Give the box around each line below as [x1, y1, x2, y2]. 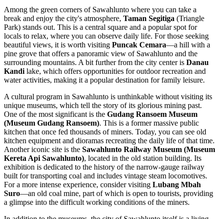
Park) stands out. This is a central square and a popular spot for [4, 23, 197, 32]
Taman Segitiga [123, 14, 175, 23]
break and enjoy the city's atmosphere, [4, 14, 123, 23]
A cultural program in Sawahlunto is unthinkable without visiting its [4, 92, 212, 101]
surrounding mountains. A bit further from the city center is [4, 58, 186, 67]
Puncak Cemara [112, 41, 166, 49]
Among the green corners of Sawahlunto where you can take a [4, 5, 197, 14]
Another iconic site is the [4, 145, 82, 154]
